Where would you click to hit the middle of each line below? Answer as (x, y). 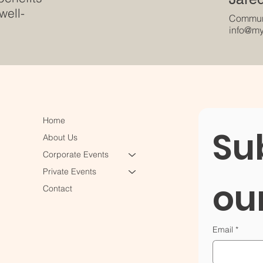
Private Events (70, 172)
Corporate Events (76, 155)
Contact (58, 189)
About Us (60, 138)
